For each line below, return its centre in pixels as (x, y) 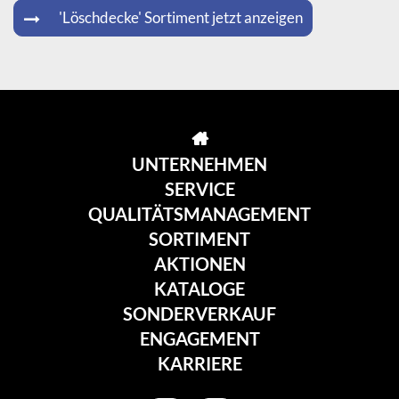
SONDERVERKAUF (199, 313)
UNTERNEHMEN (199, 164)
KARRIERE (199, 363)
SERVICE (199, 189)
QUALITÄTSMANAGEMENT (199, 214)
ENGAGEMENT (199, 338)
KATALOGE (199, 289)
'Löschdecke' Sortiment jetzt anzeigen (181, 17)
